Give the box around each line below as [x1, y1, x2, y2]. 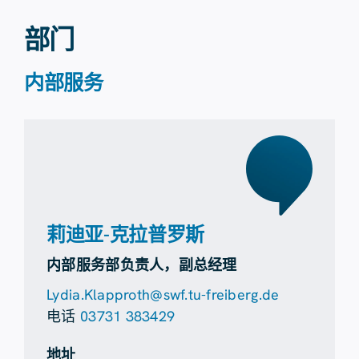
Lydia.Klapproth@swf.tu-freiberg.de [46, 285, 280, 305]
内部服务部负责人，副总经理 [46, 256, 237, 275]
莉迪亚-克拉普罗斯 [46, 222, 204, 248]
